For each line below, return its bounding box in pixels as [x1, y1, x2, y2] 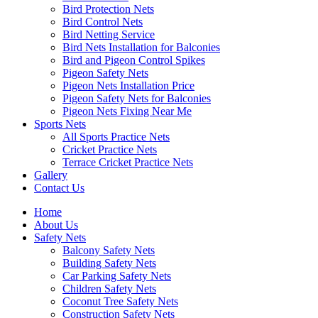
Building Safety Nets [62, 257, 156, 269]
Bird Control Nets [62, 16, 143, 28]
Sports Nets [34, 118, 86, 130]
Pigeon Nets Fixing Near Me [62, 105, 192, 117]
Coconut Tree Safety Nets [62, 295, 178, 307]
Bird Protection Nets [62, 3, 154, 15]
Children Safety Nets [62, 283, 156, 295]
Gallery [34, 169, 67, 181]
